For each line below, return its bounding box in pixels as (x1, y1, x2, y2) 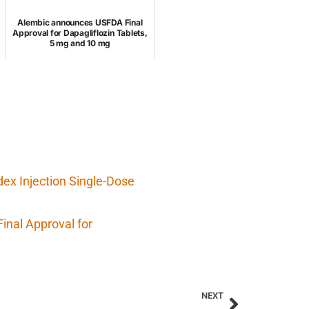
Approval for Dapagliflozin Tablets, (12, 28, 148, 38)
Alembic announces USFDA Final (17, 17, 143, 28)
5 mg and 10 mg (49, 38, 111, 48)
